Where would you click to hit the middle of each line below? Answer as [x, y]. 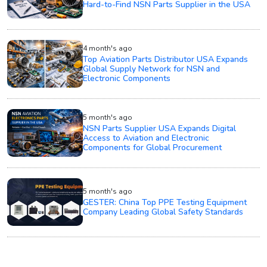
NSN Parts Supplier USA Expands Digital [160, 128]
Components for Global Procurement [153, 147]
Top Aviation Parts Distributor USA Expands [166, 59]
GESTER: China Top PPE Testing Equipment [165, 202]
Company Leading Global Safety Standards [163, 212]
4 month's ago [108, 48]
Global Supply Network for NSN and [152, 69]
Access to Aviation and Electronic [146, 138]
